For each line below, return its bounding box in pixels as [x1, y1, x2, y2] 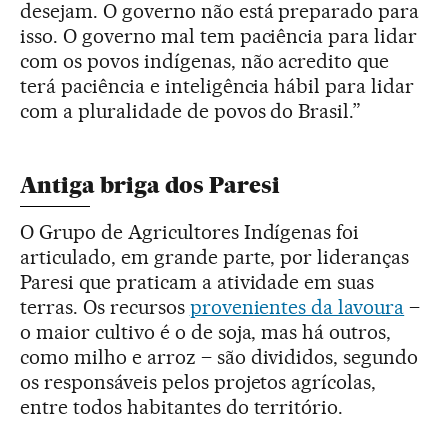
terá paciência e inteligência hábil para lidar [20, 74, 415, 99]
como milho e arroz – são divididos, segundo [20, 345, 419, 370]
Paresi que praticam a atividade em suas [20, 270, 375, 295]
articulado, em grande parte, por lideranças [20, 245, 410, 270]
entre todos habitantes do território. [20, 395, 344, 420]
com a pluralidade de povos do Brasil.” [20, 99, 362, 124]
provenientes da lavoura [189, 295, 405, 320]
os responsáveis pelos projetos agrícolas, [20, 370, 377, 395]
